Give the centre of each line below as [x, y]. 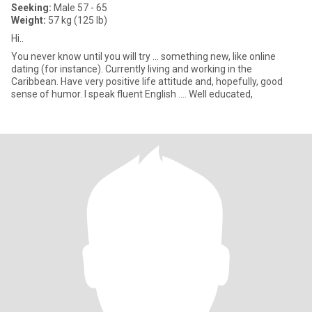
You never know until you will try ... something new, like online [143, 56]
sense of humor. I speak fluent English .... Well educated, [132, 94]
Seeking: [31, 8]
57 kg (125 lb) [77, 20]
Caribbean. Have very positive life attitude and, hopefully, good [147, 81]
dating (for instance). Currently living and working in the [132, 69]
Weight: [29, 20]
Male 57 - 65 [79, 8]
